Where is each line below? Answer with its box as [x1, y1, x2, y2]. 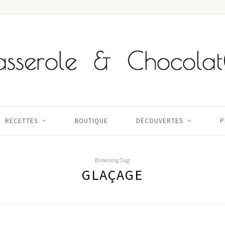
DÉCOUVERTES [136, 117, 183, 125]
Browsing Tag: [94, 156, 131, 164]
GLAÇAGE [82, 166, 143, 184]
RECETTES [5, 117, 38, 125]
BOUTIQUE [75, 117, 108, 125]
